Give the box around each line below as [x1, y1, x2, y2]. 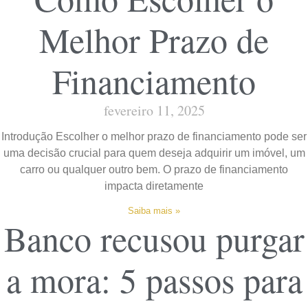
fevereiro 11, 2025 [103, 101, 205, 120]
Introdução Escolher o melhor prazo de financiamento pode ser [1, 131, 307, 143]
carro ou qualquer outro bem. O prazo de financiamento [20, 164, 288, 176]
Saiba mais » [128, 206, 180, 217]
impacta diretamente [104, 180, 203, 192]
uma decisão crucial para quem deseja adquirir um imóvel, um [3, 147, 305, 159]
